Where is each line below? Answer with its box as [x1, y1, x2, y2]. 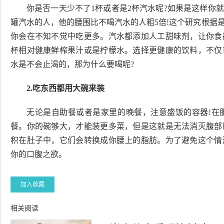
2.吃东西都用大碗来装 [26, 84, 104, 92]
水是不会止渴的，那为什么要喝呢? [10, 60, 134, 68]
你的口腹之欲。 [10, 150, 66, 158]
